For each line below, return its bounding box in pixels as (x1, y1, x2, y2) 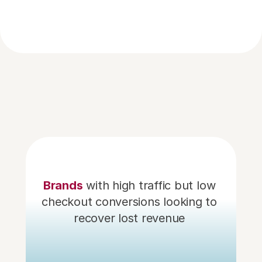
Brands (43, 178, 83, 192)
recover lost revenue (74, 211, 188, 225)
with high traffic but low (86, 178, 216, 192)
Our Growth (52, 132, 147, 152)
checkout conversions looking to (42, 195, 217, 209)
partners (147, 128, 210, 155)
